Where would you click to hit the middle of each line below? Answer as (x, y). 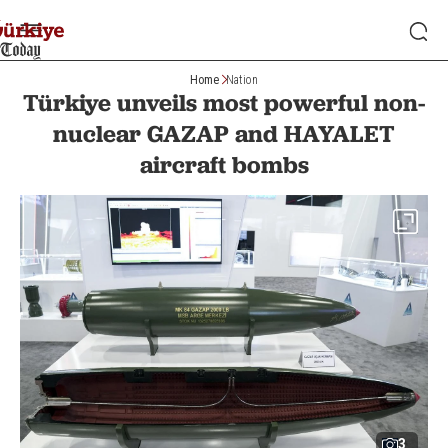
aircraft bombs (224, 164)
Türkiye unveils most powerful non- (224, 102)
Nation (242, 79)
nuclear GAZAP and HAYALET (224, 133)
